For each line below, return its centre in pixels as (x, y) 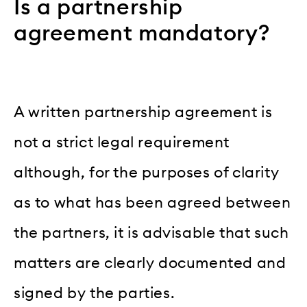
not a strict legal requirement (122, 143)
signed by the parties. (95, 294)
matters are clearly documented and (150, 263)
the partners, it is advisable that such (151, 233)
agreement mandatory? (142, 34)
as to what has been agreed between (152, 203)
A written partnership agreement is (143, 113)
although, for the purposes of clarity (147, 173)
